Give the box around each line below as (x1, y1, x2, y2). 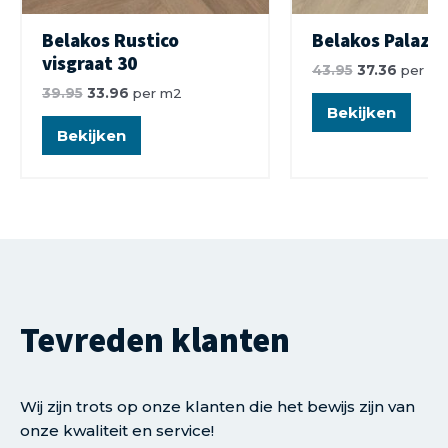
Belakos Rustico (41, 28, 179, 53)
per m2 (128, 84, 182, 101)
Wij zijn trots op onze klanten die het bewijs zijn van (20, 396, 415, 416)
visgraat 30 (41, 51, 137, 76)
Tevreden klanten (20, 318, 290, 361)
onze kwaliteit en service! (20, 420, 214, 440)
